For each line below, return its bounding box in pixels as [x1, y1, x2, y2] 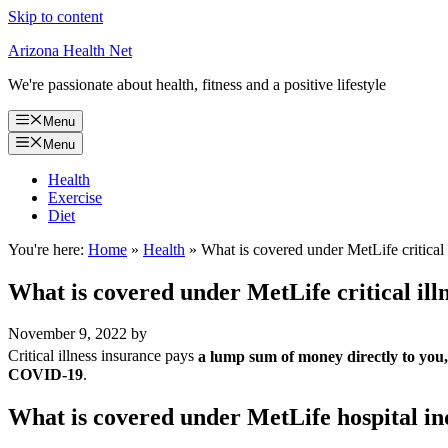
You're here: [8, 240, 84, 258]
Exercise [48, 188, 102, 206]
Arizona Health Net [8, 42, 132, 59]
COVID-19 [8, 365, 83, 383]
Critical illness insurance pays [8, 347, 198, 365]
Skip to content [8, 8, 103, 25]
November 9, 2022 [8, 325, 127, 343]
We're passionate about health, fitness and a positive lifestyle [8, 76, 386, 93]
